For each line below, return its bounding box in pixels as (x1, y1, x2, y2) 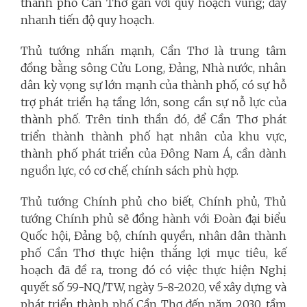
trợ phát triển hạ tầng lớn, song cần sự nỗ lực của (21, 95, 286, 109)
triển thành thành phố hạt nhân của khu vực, (21, 129, 286, 143)
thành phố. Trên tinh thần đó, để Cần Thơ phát (21, 112, 286, 126)
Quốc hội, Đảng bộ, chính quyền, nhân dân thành (21, 228, 286, 243)
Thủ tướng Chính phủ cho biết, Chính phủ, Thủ (21, 194, 286, 208)
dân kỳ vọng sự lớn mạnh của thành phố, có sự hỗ (21, 77, 286, 92)
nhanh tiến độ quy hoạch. (21, 12, 154, 27)
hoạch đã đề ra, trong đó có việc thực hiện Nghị (21, 262, 286, 277)
